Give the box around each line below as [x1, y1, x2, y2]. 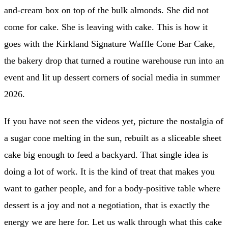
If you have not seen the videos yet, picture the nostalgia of [4, 116, 223, 126]
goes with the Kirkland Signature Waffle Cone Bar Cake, [4, 38, 215, 49]
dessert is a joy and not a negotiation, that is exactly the [4, 199, 210, 210]
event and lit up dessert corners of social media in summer [4, 72, 220, 82]
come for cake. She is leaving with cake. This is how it [4, 21, 208, 32]
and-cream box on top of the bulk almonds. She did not [4, 5, 209, 15]
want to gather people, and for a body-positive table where [4, 183, 220, 193]
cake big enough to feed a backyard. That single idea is [4, 149, 208, 160]
